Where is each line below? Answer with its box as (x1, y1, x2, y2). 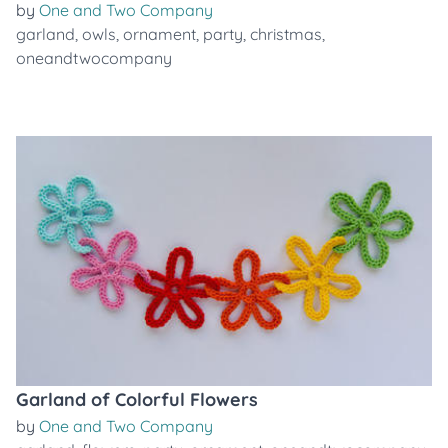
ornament (123, 24, 196, 44)
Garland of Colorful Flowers (16, 388, 258, 411)
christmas (250, 24, 322, 44)
